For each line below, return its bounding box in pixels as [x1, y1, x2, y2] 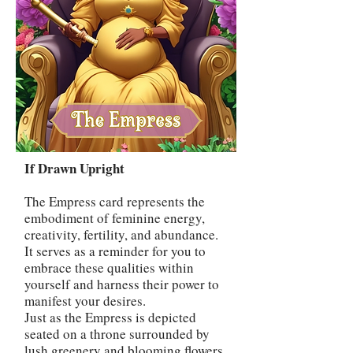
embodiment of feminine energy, [24, 209, 205, 227]
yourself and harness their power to [24, 275, 219, 293]
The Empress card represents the [24, 192, 205, 210]
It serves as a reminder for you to [24, 242, 206, 260]
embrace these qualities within [24, 258, 194, 277]
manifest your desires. [24, 292, 146, 310]
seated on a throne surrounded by [24, 325, 210, 343]
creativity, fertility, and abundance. [24, 225, 218, 243]
